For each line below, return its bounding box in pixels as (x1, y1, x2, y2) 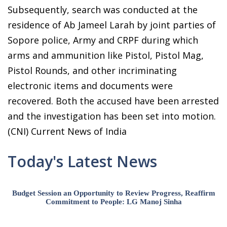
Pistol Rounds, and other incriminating (8, 64, 177, 77)
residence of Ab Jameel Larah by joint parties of (8, 19, 216, 31)
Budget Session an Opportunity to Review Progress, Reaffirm (12, 189, 215, 198)
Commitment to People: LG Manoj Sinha (46, 198, 182, 206)
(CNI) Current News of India (8, 125, 127, 138)
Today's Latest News (8, 151, 157, 172)
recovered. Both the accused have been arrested (8, 95, 219, 107)
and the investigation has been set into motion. (8, 110, 216, 123)
